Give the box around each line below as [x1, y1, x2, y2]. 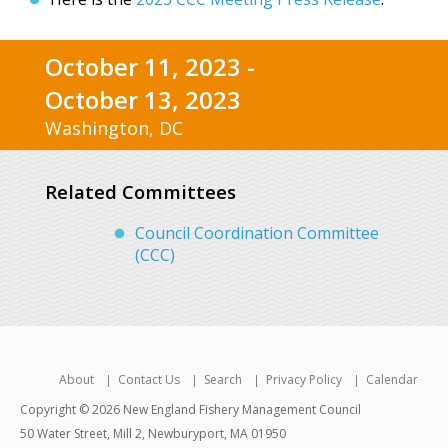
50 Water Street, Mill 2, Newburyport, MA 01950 [20, 425, 286, 443]
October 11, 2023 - [45, 50, 255, 83]
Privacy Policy [266, 371, 342, 389]
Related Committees [45, 178, 236, 204]
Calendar [366, 371, 418, 389]
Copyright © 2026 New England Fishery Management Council [20, 401, 361, 419]
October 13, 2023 [45, 83, 241, 116]
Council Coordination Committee [135, 222, 379, 245]
